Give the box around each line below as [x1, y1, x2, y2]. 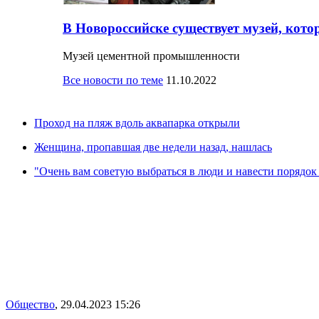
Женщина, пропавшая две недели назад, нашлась [34, 140, 272, 153]
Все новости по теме [63, 73, 163, 86]
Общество [6, 298, 55, 310]
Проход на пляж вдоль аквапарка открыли [34, 116, 240, 129]
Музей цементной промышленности [63, 49, 240, 62]
